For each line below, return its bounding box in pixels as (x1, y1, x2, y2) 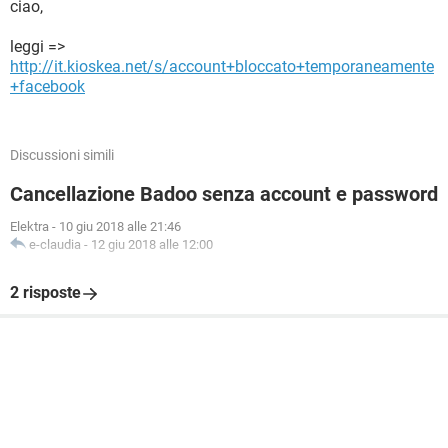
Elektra (10, 219, 49, 234)
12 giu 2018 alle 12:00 (91, 237, 213, 252)
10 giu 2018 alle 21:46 (59, 219, 181, 234)
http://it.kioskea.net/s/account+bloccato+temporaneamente (10, 57, 434, 76)
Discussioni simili (10, 147, 114, 163)
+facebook (10, 77, 85, 96)
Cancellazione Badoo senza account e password (10, 182, 438, 206)
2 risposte (10, 283, 81, 302)
